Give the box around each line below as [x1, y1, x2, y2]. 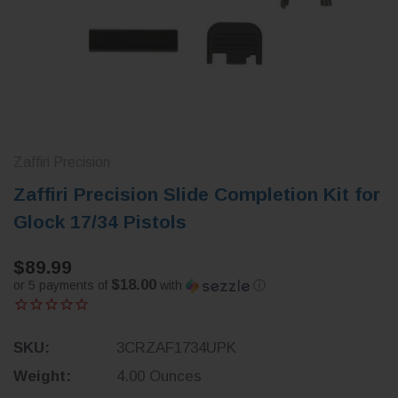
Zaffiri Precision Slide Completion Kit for [13, 184, 380, 205]
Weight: [13, 368, 71, 386]
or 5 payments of [13, 278, 111, 293]
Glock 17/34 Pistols [13, 211, 187, 233]
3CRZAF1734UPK [115, 339, 236, 357]
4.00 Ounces [115, 368, 202, 386]
